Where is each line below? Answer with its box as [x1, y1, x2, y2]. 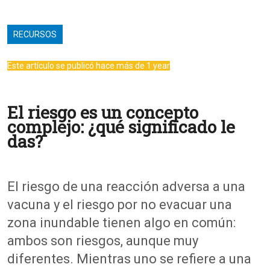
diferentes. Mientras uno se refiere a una [7, 251, 251, 267]
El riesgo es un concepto [7, 101, 198, 124]
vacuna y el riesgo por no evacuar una [7, 197, 232, 213]
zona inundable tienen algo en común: [7, 215, 236, 231]
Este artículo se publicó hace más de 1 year [7, 61, 170, 71]
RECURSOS [13, 30, 57, 40]
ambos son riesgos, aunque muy [7, 233, 198, 249]
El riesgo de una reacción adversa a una [7, 179, 245, 195]
